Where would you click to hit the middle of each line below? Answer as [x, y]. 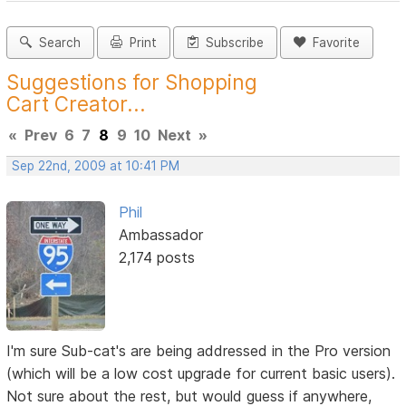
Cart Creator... [77, 104]
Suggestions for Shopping [132, 82]
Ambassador [160, 235]
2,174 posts [156, 258]
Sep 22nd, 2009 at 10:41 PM [96, 166]
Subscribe [232, 43]
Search [57, 43]
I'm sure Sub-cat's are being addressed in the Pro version [199, 350]
